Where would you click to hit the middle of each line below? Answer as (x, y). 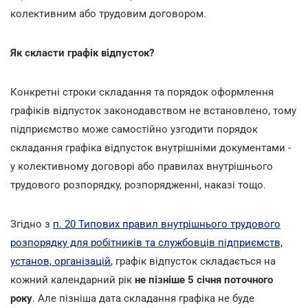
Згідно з (32, 224)
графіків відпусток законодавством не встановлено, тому (153, 110)
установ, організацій (60, 261)
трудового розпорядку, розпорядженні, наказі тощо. (138, 185)
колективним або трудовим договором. (108, 13)
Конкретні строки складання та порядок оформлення (142, 92)
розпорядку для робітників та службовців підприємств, (146, 242)
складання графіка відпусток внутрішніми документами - (151, 147)
